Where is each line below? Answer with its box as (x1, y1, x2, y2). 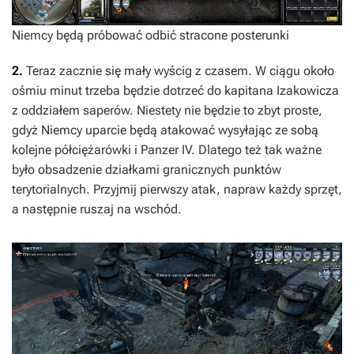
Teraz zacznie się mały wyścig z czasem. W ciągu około (23, 63, 334, 79)
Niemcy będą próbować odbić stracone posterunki (12, 28, 289, 43)
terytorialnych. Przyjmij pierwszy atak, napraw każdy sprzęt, (12, 182, 342, 198)
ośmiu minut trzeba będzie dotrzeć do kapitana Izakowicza (12, 83, 339, 99)
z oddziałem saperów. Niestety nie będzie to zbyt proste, (12, 103, 322, 119)
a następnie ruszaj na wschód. (12, 201, 182, 217)
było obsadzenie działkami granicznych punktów (12, 162, 281, 178)
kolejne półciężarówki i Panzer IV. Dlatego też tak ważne (12, 142, 322, 158)
